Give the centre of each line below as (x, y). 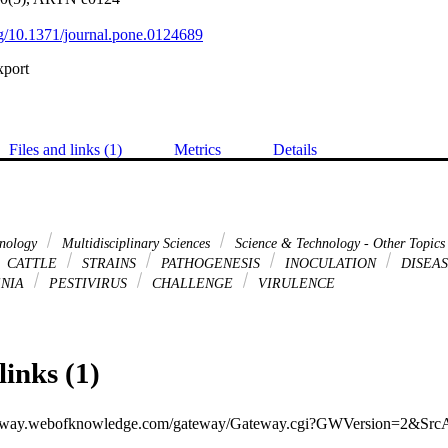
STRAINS (109, 262)
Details (295, 149)
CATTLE (32, 262)
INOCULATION (330, 262)
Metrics (197, 149)
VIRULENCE (294, 282)
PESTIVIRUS (88, 282)
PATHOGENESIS (210, 262)
